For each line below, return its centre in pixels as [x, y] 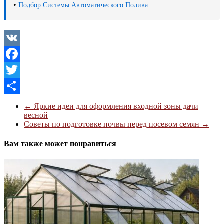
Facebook [19, 69]
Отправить [22, 101]
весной [36, 115]
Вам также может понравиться [60, 144]
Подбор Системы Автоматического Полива [83, 5]
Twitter [15, 85]
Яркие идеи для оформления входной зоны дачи [115, 106]
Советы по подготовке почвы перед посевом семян [113, 124]
